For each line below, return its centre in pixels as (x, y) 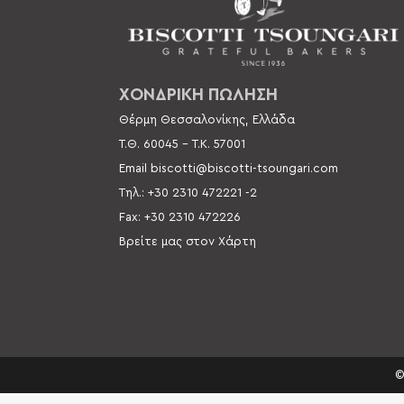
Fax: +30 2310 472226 (180, 218)
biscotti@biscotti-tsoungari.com (244, 169)
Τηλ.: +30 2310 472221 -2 (188, 193)
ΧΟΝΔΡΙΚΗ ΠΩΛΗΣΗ (198, 96)
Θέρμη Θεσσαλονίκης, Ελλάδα (209, 120)
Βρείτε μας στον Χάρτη (188, 242)
